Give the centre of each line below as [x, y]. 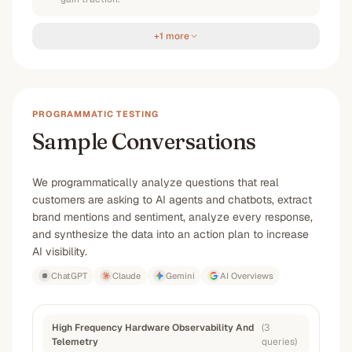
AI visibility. [60, 251]
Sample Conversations [144, 141]
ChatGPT [69, 276]
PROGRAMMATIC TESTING [95, 114]
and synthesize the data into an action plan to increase [170, 234]
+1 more [171, 36]
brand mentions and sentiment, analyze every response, [172, 217]
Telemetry [75, 342]
